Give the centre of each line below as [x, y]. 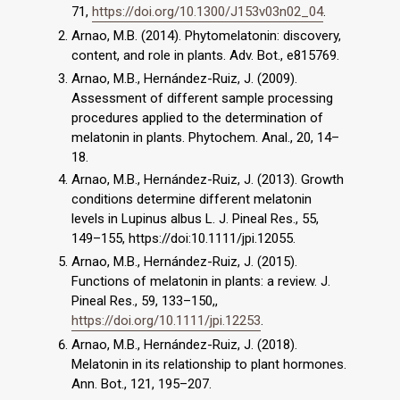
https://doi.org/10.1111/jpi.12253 [166, 321]
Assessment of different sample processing [202, 98]
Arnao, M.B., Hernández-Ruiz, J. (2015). [184, 262]
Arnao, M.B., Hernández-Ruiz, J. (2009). [184, 78]
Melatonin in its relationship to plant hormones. [209, 364]
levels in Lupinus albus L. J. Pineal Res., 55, [195, 219]
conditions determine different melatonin [192, 200]
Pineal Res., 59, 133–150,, [145, 301]
